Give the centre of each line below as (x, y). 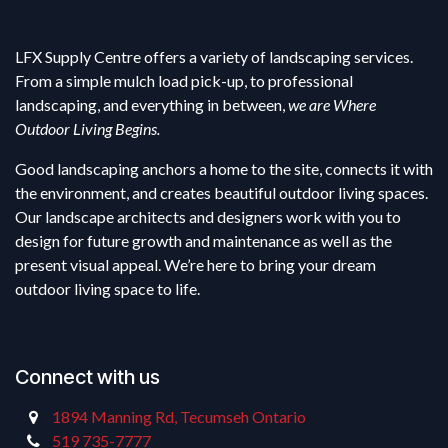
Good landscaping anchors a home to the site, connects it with (224, 169)
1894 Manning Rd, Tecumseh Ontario (178, 417)
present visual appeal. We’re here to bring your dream (195, 265)
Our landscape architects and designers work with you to (208, 217)
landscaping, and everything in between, (151, 105)
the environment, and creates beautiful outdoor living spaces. (221, 193)
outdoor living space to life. (107, 289)
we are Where (332, 105)
